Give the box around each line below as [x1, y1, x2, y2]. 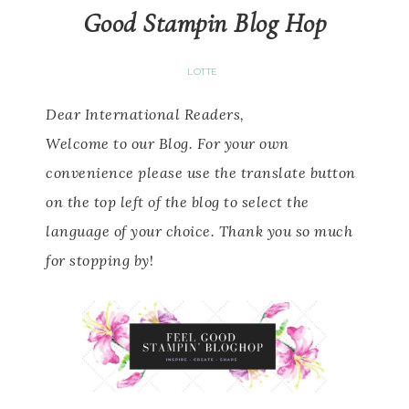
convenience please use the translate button [46, 163, 356, 182]
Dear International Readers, [46, 105, 245, 123]
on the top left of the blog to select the [46, 193, 309, 211]
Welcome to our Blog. [46, 134, 193, 152]
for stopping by [46, 251, 150, 269]
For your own [196, 134, 289, 152]
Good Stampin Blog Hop [82, 6, 327, 40]
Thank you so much [218, 222, 352, 240]
